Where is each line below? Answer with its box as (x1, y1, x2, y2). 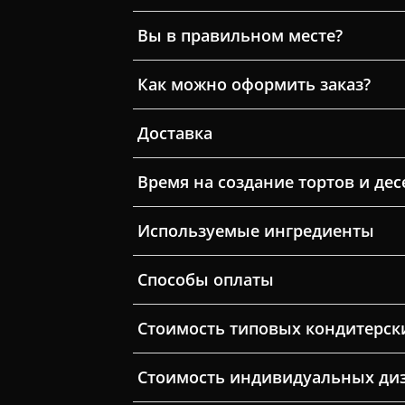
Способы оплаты (137, 268, 274, 290)
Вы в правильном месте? (137, 24, 343, 46)
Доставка (137, 121, 212, 144)
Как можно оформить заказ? (137, 72, 371, 95)
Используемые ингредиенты (137, 219, 374, 241)
